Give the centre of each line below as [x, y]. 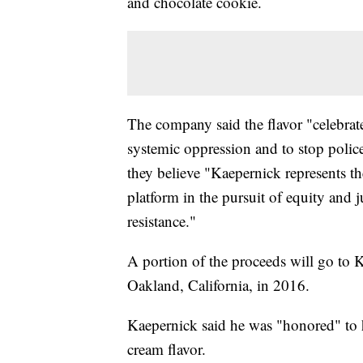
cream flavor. [167, 349]
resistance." [162, 221]
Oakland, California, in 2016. [218, 285]
